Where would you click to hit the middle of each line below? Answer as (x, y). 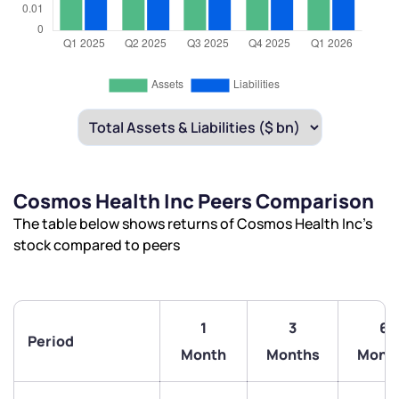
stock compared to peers (97, 245)
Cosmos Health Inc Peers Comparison (194, 202)
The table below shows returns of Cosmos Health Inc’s (193, 224)
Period (51, 342)
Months (293, 355)
